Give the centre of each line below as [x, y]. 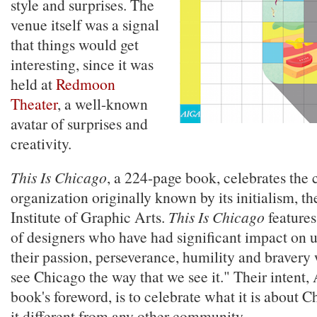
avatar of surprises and [79, 123]
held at [33, 84]
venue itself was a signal [85, 24]
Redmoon [86, 84]
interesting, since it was [82, 64]
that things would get [75, 44]
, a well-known [103, 104]
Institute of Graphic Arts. [90, 217]
